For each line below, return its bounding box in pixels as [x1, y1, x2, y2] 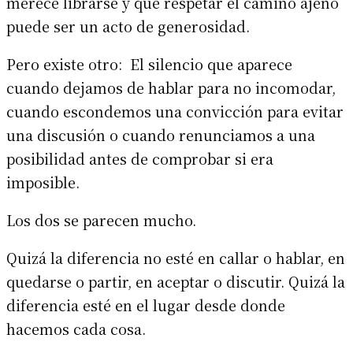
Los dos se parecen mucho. [6, 209, 196, 230]
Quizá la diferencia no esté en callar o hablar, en [6, 247, 345, 268]
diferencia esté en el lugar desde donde [6, 294, 285, 315]
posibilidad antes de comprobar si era [6, 147, 273, 169]
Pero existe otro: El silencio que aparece [6, 53, 292, 74]
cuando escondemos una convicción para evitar [6, 100, 344, 121]
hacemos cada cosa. [6, 318, 146, 339]
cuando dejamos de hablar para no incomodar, [6, 76, 336, 98]
